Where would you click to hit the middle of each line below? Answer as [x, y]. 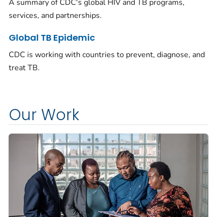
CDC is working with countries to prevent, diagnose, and [107, 54]
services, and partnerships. [55, 15]
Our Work [44, 115]
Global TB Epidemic [52, 37]
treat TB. [24, 68]
